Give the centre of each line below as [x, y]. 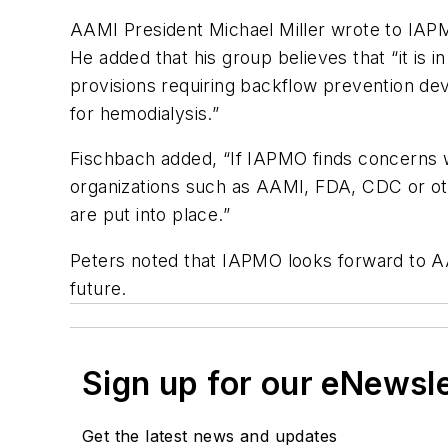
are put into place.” [150, 215]
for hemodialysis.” [145, 113]
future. [98, 289]
